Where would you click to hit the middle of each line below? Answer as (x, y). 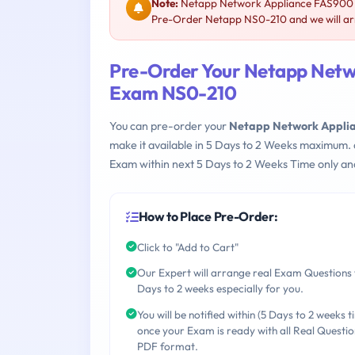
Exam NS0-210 (173, 93)
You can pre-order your (169, 126)
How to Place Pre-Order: (208, 217)
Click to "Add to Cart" (188, 247)
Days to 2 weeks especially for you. (220, 289)
